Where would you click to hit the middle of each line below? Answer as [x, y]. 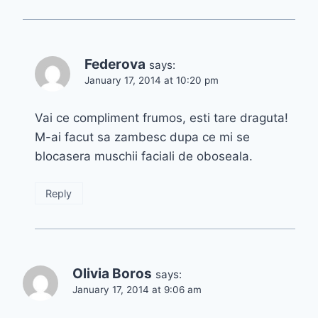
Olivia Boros [112, 273]
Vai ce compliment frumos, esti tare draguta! [161, 117]
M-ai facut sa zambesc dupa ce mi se [142, 137]
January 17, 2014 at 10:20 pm [152, 81]
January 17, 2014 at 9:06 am [137, 289]
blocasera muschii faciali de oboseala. [144, 156]
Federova [115, 65]
